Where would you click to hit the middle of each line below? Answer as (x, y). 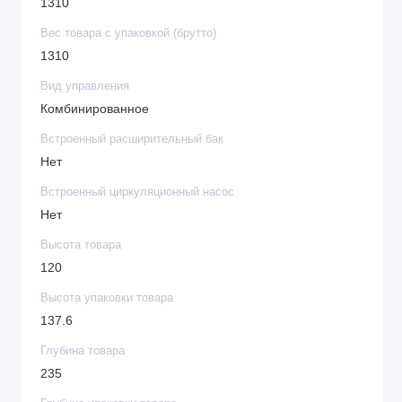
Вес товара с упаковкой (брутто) (128, 34)
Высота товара (81, 245)
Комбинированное (95, 109)
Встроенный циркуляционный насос (137, 192)
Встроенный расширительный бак (132, 140)
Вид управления (85, 87)
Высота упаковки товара (107, 298)
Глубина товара (83, 351)
